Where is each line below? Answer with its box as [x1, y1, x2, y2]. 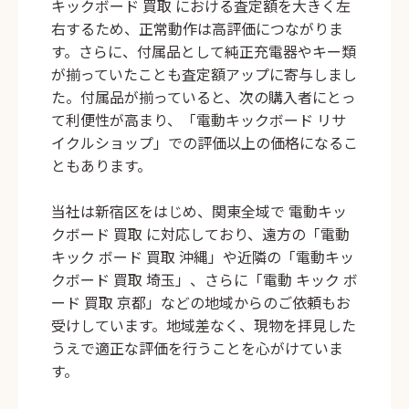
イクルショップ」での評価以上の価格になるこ [51, 131, 358, 154]
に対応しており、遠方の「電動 [142, 223, 350, 246]
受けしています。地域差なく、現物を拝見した [51, 314, 356, 337]
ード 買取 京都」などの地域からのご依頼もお [51, 291, 351, 314]
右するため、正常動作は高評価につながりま [51, 17, 343, 40]
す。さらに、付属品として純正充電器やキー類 [51, 40, 356, 63]
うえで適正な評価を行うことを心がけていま [51, 337, 343, 360]
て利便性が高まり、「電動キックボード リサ [51, 109, 346, 131]
